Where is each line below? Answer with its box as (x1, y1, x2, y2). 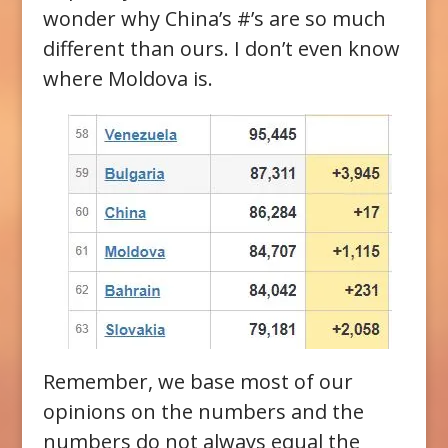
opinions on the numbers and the (42, 398, 364, 426)
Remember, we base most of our (42, 368, 353, 396)
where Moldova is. (42, 65, 213, 93)
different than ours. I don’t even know (42, 35, 400, 63)
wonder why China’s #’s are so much (42, 5, 386, 33)
